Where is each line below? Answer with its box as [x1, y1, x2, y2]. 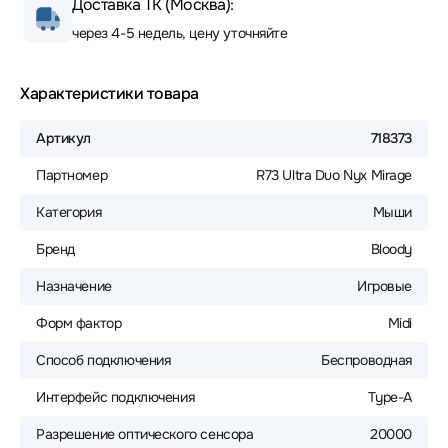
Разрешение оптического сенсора [36, 425, 254, 443]
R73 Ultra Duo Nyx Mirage [256, 166, 412, 184]
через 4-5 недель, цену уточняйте [72, 24, 288, 42]
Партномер [36, 166, 108, 184]
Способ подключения [36, 351, 171, 369]
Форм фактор [36, 314, 122, 332]
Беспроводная [321, 351, 412, 369]
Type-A [367, 388, 412, 406]
